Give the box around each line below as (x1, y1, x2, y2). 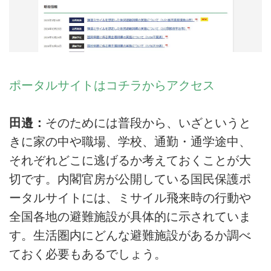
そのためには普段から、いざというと (45, 116, 251, 129)
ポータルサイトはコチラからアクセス (9, 78, 215, 92)
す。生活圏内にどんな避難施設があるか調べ (9, 228, 251, 242)
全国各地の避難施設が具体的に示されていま (9, 209, 251, 223)
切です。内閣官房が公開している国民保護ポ (9, 172, 251, 186)
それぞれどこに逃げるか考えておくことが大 (9, 153, 251, 167)
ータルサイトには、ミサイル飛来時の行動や (9, 191, 251, 204)
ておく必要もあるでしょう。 (9, 247, 166, 261)
